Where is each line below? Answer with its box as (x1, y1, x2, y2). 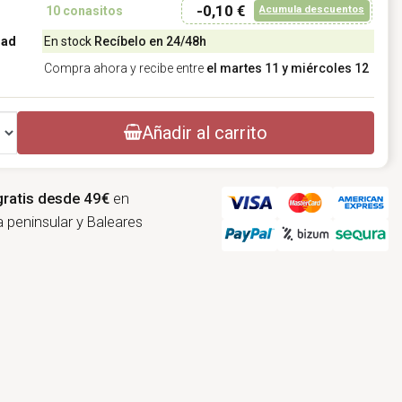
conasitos (59, 4, 123, 19)
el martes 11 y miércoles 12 (205, 61, 369, 76)
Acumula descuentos (259, 3, 364, 16)
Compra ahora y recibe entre (43, 61, 206, 76)
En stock (43, 34, 94, 49)
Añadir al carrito (142, 122, 267, 144)
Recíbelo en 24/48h (93, 34, 206, 49)
